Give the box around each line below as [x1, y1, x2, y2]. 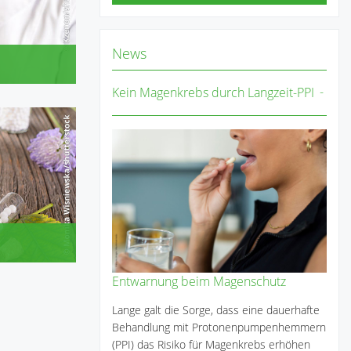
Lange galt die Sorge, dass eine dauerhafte [112, 302, 320, 317]
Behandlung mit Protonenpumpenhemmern [112, 319, 326, 335]
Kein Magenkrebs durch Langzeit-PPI [112, 83, 314, 101]
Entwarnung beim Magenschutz [112, 272, 286, 290]
